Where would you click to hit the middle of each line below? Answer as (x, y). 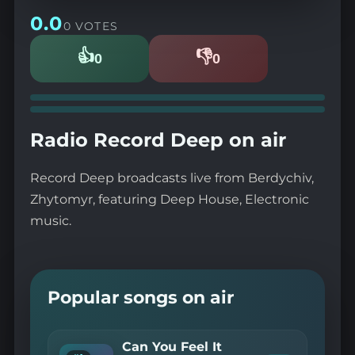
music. (50, 220)
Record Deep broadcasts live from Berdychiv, (172, 177)
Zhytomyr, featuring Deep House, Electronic (169, 199)
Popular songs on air (141, 297)
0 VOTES (91, 26)
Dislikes (227, 63)
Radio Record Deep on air (158, 139)
